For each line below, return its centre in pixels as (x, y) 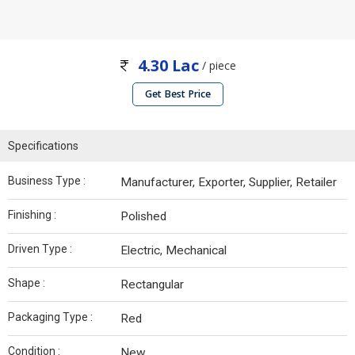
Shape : (27, 283)
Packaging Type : (50, 317)
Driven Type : (40, 249)
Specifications (43, 146)
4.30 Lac (168, 66)
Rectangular (152, 285)
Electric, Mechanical (174, 251)
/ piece (218, 65)
